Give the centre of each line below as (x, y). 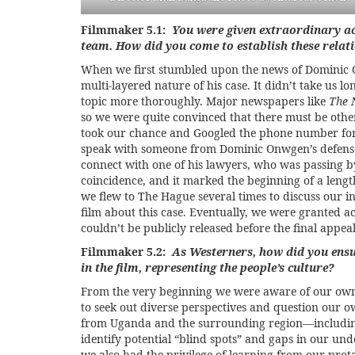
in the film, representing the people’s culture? (207, 267)
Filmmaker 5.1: (126, 29)
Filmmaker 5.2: (126, 251)
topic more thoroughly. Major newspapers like (205, 101)
